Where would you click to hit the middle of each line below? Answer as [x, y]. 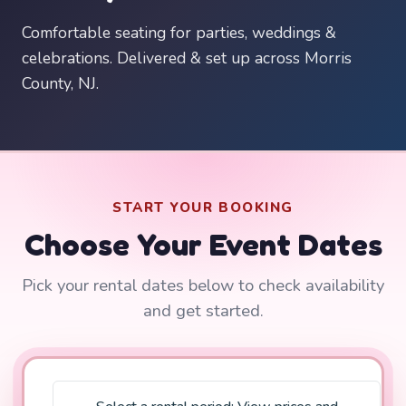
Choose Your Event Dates [203, 245]
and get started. [203, 311]
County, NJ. [60, 83]
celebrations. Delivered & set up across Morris [187, 58]
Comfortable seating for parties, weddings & [179, 33]
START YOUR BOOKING [203, 208]
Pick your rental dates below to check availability [203, 285]
